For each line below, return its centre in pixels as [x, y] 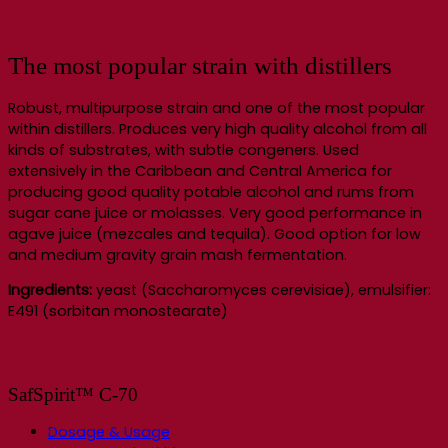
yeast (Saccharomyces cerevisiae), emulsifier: [261, 290]
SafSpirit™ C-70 [73, 394]
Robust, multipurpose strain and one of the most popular [216, 108]
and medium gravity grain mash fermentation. [177, 255]
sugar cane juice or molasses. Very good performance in [215, 213]
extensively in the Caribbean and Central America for [200, 171]
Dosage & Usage [109, 432]
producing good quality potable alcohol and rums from [211, 192]
